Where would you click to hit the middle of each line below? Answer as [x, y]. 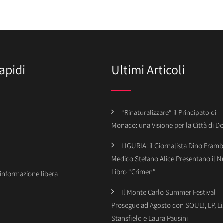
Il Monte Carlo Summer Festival [168, 192]
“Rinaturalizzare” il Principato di [169, 112]
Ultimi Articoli [148, 69]
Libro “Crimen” [134, 171]
